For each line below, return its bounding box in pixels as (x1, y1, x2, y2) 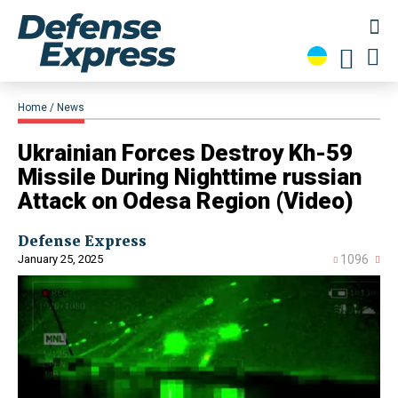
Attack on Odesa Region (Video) (18, 187, 354, 215)
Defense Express (18, 232, 147, 251)
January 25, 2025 (18, 252, 103, 267)
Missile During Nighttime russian (18, 163, 362, 191)
